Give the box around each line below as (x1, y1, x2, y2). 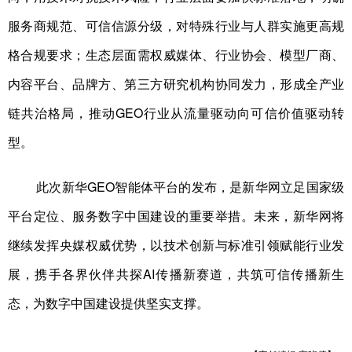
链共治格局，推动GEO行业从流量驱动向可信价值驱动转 (8, 107, 344, 120)
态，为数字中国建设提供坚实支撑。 (8, 297, 209, 310)
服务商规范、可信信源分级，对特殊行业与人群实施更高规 (8, 20, 344, 33)
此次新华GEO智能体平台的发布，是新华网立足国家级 (36, 181, 344, 194)
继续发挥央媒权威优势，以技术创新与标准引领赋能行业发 (8, 239, 344, 252)
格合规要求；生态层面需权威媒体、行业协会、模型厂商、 (8, 49, 344, 62)
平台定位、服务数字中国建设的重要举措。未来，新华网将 (8, 210, 344, 223)
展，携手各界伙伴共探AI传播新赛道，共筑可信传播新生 (8, 268, 344, 281)
